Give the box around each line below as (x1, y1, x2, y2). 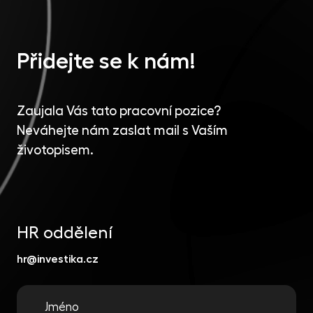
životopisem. (17, 143, 94, 157)
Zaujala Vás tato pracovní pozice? (17, 104, 221, 118)
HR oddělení (17, 224, 112, 241)
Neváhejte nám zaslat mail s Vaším (17, 124, 228, 138)
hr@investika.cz (17, 253, 99, 265)
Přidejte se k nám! (17, 50, 196, 73)
